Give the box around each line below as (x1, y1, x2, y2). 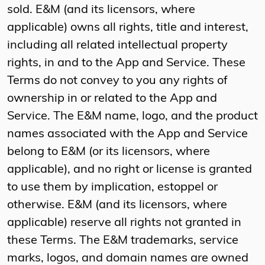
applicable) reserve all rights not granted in (7, 217, 241, 230)
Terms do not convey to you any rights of (7, 75, 228, 88)
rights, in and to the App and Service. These (7, 57, 245, 70)
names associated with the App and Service (7, 128, 248, 141)
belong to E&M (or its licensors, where (7, 146, 210, 159)
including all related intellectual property (7, 40, 228, 52)
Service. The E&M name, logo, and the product (7, 111, 258, 123)
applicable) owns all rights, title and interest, (7, 22, 248, 34)
